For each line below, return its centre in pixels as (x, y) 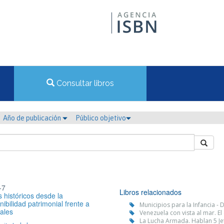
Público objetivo (101, 118)
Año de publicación (33, 118)
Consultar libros (84, 83)
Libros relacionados (150, 192)
